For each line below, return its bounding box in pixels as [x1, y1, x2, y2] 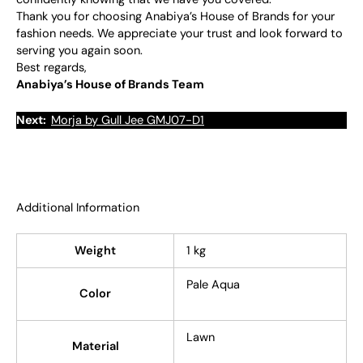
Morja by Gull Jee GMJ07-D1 [51, 113, 204, 129]
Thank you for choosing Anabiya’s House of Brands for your [16, 8, 335, 24]
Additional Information [16, 199, 139, 216]
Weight [75, 243, 116, 259]
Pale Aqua [186, 277, 240, 293]
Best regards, [16, 59, 87, 75]
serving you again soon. [16, 42, 143, 58]
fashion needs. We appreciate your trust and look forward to [16, 25, 343, 41]
